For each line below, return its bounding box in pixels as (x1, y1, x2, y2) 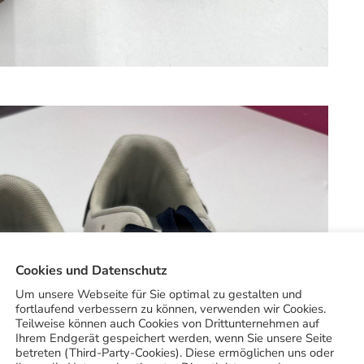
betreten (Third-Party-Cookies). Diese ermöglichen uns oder (15, 344, 334, 361)
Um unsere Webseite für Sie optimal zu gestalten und (15, 286, 302, 302)
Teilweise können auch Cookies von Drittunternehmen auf (15, 315, 319, 331)
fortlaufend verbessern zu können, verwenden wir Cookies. (15, 301, 326, 317)
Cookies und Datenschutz (15, 262, 167, 279)
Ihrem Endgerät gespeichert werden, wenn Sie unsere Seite (15, 330, 332, 346)
